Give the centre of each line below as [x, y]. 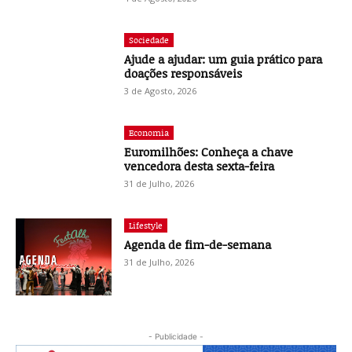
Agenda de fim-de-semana [200, 244]
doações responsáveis [183, 73]
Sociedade [149, 40]
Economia [149, 132]
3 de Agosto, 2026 [161, 91]
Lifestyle [146, 225]
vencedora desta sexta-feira [200, 165]
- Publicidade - [176, 336]
